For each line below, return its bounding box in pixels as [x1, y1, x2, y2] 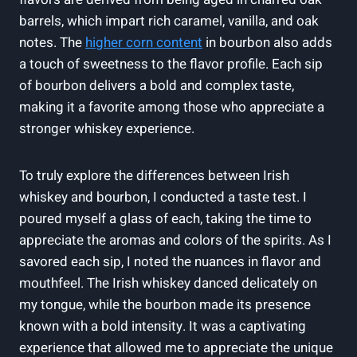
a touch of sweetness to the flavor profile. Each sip [19, 54, 323, 75]
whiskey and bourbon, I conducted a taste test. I [19, 187, 307, 208]
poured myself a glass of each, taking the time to [19, 209, 312, 229]
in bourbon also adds [202, 33, 332, 53]
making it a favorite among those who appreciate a [19, 97, 324, 118]
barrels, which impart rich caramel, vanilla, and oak [19, 11, 319, 32]
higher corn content [85, 33, 202, 53]
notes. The [19, 33, 85, 53]
